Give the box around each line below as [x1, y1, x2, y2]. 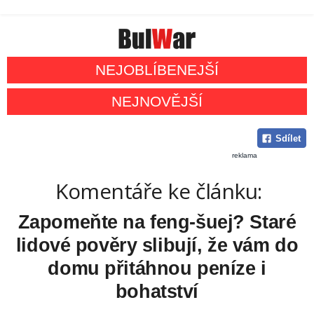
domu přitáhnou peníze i [48, 258, 266, 280]
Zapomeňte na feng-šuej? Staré [18, 212, 296, 233]
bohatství [115, 281, 199, 303]
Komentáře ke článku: [55, 177, 262, 206]
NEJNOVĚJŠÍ [111, 93, 203, 110]
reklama [232, 151, 257, 160]
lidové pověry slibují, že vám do [15, 235, 299, 257]
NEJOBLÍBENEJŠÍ [95, 62, 219, 78]
